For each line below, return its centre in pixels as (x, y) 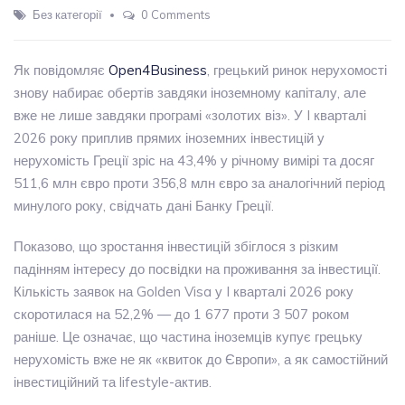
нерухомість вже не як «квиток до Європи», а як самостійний (201, 359)
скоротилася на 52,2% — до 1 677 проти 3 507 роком (181, 314)
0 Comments (176, 14)
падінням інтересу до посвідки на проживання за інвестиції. (197, 269)
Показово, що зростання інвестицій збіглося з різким (176, 246)
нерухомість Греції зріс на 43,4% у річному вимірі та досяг (194, 160)
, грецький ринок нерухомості (297, 70)
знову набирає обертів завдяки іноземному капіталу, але (190, 93)
